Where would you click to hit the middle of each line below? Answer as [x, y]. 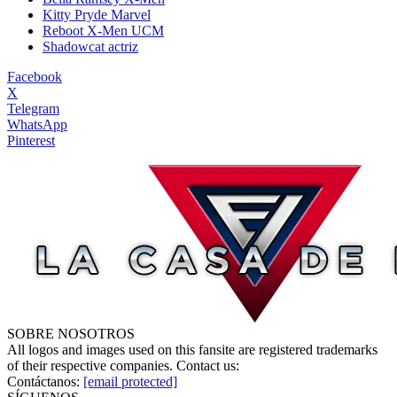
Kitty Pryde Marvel [97, 14]
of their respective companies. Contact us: [123, 365]
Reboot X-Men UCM [103, 30]
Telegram [33, 108]
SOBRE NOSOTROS [71, 333]
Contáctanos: [45, 381]
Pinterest [31, 140]
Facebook [35, 76]
